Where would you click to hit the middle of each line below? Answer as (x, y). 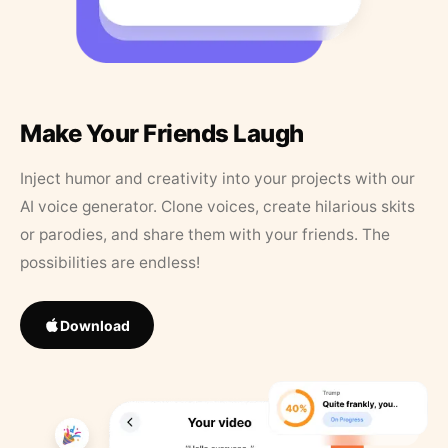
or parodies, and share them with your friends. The (205, 235)
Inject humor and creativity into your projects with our (217, 179)
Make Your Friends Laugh (162, 134)
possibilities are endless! (110, 263)
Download (95, 325)
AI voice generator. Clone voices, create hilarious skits (217, 207)
